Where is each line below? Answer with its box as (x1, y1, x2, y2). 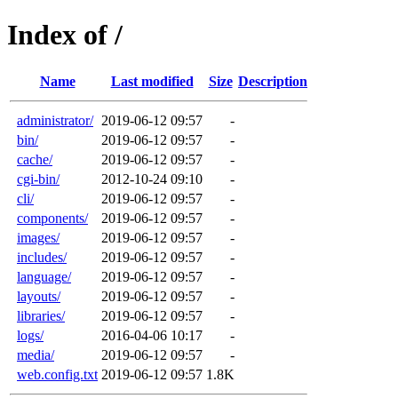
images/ (17, 229, 60, 245)
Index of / (7, 19, 123, 52)
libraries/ (17, 307, 65, 323)
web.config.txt (17, 366, 98, 382)
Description (238, 73, 307, 89)
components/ (17, 210, 88, 226)
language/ (17, 268, 71, 284)
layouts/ (17, 288, 60, 304)
